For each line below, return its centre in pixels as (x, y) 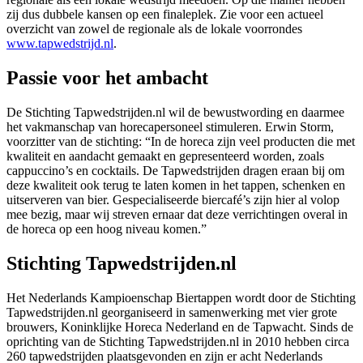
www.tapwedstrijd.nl (60, 43)
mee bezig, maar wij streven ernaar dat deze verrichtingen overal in (177, 214)
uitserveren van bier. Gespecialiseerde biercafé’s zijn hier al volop (173, 199)
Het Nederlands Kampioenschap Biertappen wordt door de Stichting (181, 297)
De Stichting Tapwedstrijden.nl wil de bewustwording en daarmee (175, 112)
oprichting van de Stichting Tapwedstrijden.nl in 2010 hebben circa (178, 341)
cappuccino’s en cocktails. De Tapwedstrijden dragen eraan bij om (175, 170)
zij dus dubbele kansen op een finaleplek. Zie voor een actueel (165, 14)
